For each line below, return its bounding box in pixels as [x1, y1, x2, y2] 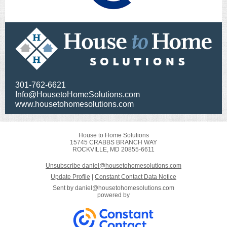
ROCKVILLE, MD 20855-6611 [72, 146, 155, 153]
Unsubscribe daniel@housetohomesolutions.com [46, 162, 181, 169]
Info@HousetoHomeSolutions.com [15, 90, 140, 99]
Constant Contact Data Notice [95, 173, 176, 180]
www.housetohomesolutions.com [15, 100, 134, 108]
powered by [97, 192, 130, 199]
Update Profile [51, 173, 90, 180]
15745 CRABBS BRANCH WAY [70, 139, 157, 146]
